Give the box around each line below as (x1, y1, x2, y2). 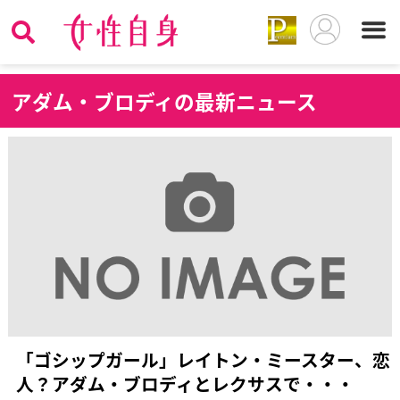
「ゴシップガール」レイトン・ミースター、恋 (15, 346, 390, 373)
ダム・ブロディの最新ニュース (32, 86, 318, 116)
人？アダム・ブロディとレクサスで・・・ (15, 371, 354, 397)
